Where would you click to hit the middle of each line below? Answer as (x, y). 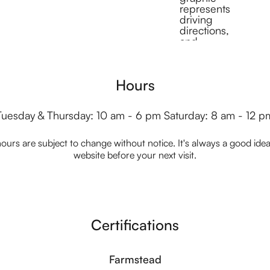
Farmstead (135, 259)
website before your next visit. (135, 155)
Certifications (135, 225)
